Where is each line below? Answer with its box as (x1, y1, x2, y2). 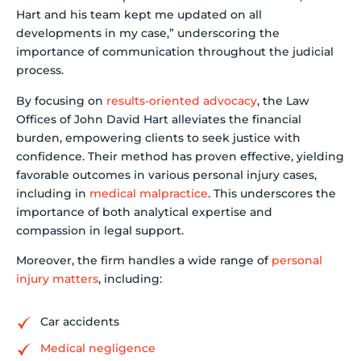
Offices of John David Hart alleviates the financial (16, 111, 301, 127)
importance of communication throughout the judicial (16, 44, 334, 60)
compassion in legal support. (16, 222, 184, 238)
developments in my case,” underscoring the (16, 26, 280, 41)
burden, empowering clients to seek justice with (16, 130, 301, 145)
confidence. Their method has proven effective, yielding (16, 148, 344, 164)
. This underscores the (208, 185, 336, 201)
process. (16, 63, 64, 78)
